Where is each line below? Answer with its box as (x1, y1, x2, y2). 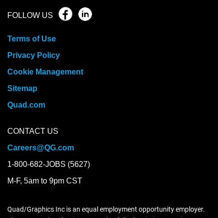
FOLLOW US (7, 11, 53, 20)
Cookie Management (7, 68, 83, 76)
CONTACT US (7, 127, 58, 136)
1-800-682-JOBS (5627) (7, 160, 90, 169)
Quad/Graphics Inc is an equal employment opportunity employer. (7, 205, 205, 214)
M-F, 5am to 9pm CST (7, 177, 82, 185)
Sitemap (7, 84, 37, 93)
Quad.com (7, 101, 45, 109)
